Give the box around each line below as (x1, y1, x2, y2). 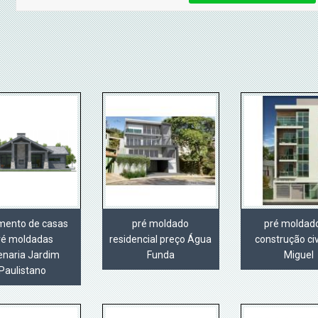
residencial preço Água (109, 234, 212, 246)
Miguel (284, 249, 314, 261)
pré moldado (132, 218, 190, 230)
